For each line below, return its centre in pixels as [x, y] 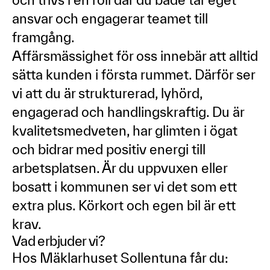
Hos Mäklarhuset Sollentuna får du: [120, 258]
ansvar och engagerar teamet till [110, 18]
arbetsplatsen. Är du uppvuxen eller [120, 168]
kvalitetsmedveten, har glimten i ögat [125, 130]
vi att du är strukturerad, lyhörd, [107, 93]
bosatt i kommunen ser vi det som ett [124, 187]
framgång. [43, 37]
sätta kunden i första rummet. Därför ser [133, 74]
